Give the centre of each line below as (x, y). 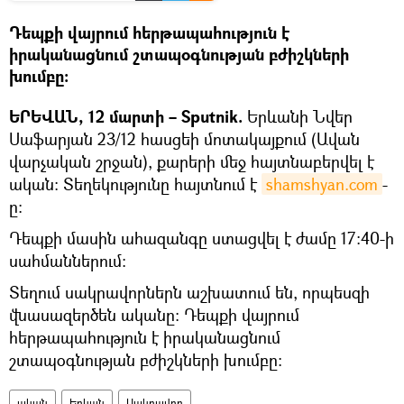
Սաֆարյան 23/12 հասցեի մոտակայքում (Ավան (184, 138)
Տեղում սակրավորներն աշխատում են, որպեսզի (189, 292)
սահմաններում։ (68, 260)
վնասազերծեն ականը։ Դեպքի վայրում (154, 314)
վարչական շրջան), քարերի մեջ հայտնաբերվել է (192, 161)
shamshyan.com (322, 184)
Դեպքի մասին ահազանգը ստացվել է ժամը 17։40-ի (202, 238)
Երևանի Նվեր (300, 116)
